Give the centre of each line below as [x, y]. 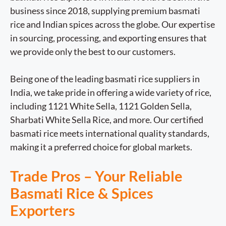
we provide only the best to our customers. [93, 51]
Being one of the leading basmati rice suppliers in [105, 78]
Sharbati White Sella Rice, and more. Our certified [107, 119]
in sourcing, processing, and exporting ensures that [108, 38]
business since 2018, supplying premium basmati [105, 10]
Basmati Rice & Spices [82, 193]
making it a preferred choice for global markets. [101, 147]
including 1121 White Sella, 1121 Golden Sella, [101, 106]
